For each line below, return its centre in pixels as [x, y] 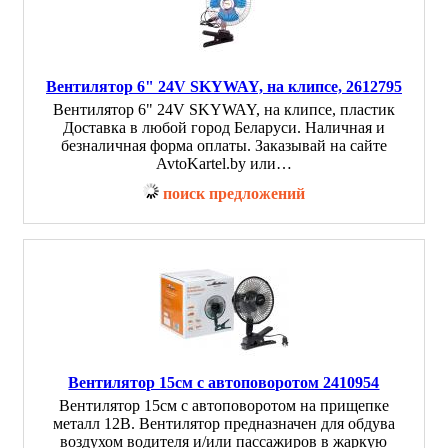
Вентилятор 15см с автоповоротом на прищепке [224, 405]
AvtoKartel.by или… [224, 163]
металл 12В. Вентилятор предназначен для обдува [224, 423]
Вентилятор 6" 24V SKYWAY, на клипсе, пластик [224, 109]
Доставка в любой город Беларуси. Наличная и [224, 127]
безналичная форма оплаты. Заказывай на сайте [224, 145]
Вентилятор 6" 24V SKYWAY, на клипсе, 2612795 [224, 86]
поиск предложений [234, 193]
